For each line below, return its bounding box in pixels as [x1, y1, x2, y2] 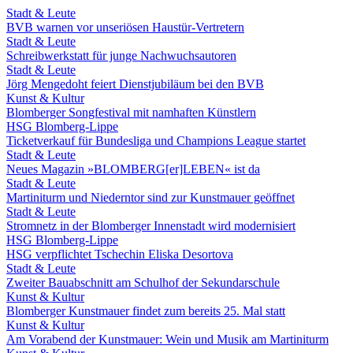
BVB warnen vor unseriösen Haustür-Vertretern [6, 20, 244, 34]
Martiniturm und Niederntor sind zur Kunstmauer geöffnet [6, 191, 295, 204]
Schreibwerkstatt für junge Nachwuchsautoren [6, 49, 236, 62]
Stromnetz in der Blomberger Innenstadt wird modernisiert [6, 219, 295, 232]
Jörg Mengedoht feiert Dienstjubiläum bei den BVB [6, 77, 264, 91]
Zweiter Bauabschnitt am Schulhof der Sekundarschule [6, 276, 280, 289]
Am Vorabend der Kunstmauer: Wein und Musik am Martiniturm [6, 333, 329, 346]
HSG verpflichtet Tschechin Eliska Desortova [6, 247, 233, 261]
